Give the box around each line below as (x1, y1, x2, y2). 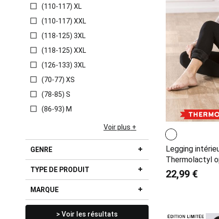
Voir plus (103, 123, 131, 131)
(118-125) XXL (42, 46, 86, 54)
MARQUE (30, 186, 59, 194)
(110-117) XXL (42, 17, 86, 25)
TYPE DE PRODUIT (30, 166, 89, 174)
